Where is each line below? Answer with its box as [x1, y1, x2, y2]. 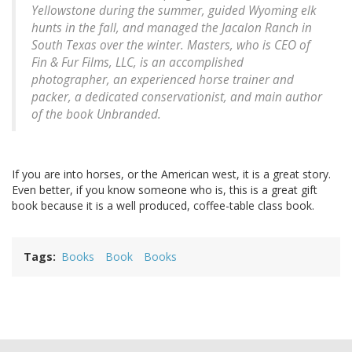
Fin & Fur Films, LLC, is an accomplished [31, 54, 244, 71]
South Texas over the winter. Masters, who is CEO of [31, 37, 310, 54]
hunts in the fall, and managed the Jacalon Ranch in [31, 20, 312, 37]
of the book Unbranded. [31, 106, 161, 123]
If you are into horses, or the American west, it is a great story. [12, 167, 331, 182]
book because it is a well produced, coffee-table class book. [12, 198, 314, 214]
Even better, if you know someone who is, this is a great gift [12, 182, 317, 198]
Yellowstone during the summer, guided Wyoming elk [31, 2, 317, 20]
